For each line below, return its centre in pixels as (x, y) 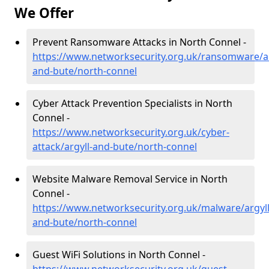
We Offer (44, 13)
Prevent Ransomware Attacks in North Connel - (139, 42)
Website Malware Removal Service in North (130, 179)
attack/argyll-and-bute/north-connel (115, 147)
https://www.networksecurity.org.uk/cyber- (131, 132)
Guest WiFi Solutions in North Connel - (119, 255)
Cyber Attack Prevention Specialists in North (132, 103)
